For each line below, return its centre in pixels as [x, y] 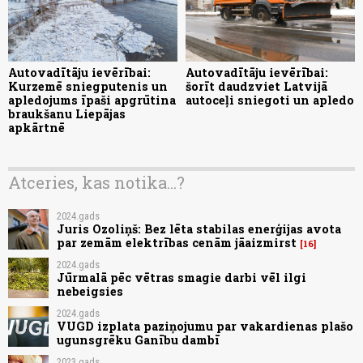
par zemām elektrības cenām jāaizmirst [177, 242]
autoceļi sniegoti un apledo [270, 100]
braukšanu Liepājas [67, 114]
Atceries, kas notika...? [96, 183]
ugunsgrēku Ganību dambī [138, 340]
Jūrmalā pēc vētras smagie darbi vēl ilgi [181, 277]
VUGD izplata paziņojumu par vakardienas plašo [205, 326]
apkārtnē [36, 128]
